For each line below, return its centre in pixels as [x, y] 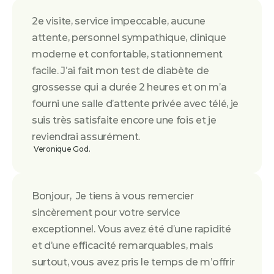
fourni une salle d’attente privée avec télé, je [135, 104]
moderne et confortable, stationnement [128, 54]
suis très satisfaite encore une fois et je [124, 120]
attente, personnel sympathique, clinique [129, 38]
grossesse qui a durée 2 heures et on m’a [129, 87]
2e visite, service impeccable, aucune [119, 21]
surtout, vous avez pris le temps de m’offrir [133, 262]
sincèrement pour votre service [106, 213]
